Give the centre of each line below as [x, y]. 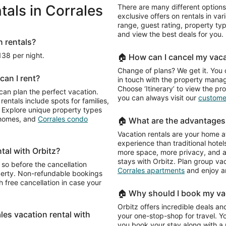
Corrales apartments [151, 171]
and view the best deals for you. [171, 34]
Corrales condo [63, 119]
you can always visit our [158, 98]
